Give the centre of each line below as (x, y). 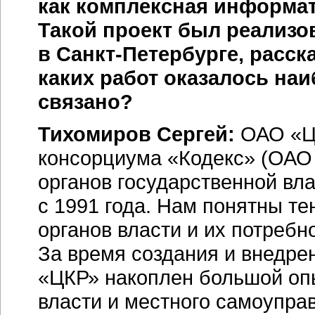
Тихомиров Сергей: (136, 134)
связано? (85, 102)
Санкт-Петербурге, (150, 54)
